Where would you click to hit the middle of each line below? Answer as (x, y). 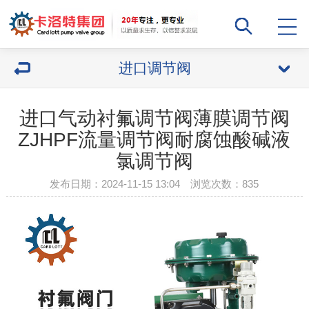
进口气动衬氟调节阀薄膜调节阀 (154, 118)
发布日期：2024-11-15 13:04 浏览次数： (146, 184)
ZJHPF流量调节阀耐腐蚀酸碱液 (154, 140)
